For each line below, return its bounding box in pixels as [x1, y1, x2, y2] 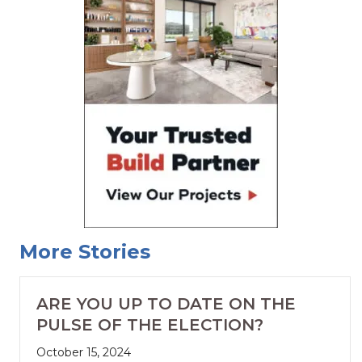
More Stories [19, 240, 150, 264]
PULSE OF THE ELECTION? [36, 315, 263, 335]
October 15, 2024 [36, 345, 131, 360]
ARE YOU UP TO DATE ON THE [36, 294, 296, 314]
